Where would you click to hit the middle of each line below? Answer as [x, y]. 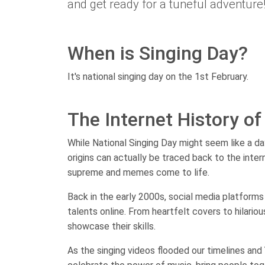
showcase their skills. [112, 227]
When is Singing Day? [158, 54]
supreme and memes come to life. [138, 173]
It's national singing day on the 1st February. [158, 77]
